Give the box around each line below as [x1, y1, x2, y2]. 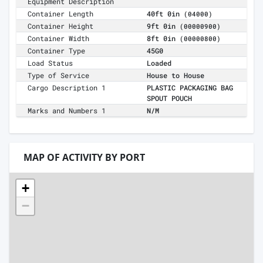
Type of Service [28, 70, 90, 80]
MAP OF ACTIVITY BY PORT [23, 151, 145, 164]
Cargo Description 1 [28, 83, 106, 93]
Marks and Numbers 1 [28, 106, 106, 116]
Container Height [28, 21, 94, 31]
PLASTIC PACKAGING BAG [147, 83, 233, 93]
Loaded [147, 58, 171, 68]
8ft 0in [147, 33, 180, 43]
